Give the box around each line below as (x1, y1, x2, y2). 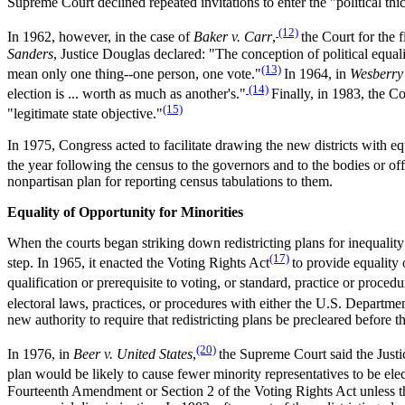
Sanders (7, 45, 53, 61)
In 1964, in (284, 65, 350, 81)
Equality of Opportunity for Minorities (7, 203, 243, 220)
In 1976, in (7, 346, 73, 363)
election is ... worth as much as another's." (7, 86, 246, 102)
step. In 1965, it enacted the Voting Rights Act (7, 255, 269, 271)
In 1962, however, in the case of (7, 29, 193, 45)
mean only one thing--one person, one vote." (7, 65, 261, 81)
